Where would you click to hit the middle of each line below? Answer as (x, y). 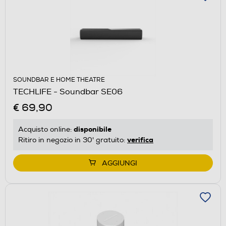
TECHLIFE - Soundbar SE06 (68, 92)
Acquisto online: (46, 129)
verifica (140, 139)
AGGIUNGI (120, 163)
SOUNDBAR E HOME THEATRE (59, 80)
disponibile (93, 129)
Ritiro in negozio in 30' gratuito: (73, 140)
